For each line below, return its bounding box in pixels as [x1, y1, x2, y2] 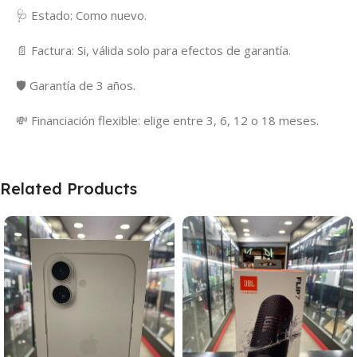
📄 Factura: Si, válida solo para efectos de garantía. [16, 42, 291, 59]
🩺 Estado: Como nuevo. [16, 7, 147, 24]
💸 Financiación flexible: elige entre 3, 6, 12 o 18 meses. [16, 112, 319, 129]
